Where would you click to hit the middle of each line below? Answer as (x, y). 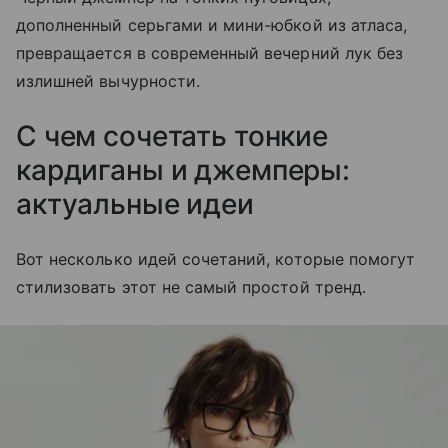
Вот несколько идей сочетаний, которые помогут (216, 259)
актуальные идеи (135, 204)
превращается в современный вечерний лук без (210, 53)
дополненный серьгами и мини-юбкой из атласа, (212, 25)
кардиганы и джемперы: (183, 170)
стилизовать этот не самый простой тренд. (191, 287)
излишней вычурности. (108, 81)
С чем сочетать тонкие (172, 136)
